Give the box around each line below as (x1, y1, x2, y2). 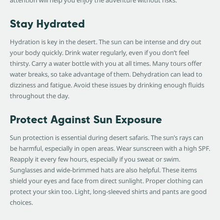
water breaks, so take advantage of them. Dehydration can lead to (10, 70, 202, 79)
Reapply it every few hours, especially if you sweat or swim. (10, 155, 180, 164)
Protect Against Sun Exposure (10, 112, 162, 127)
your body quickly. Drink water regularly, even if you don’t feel (10, 48, 189, 57)
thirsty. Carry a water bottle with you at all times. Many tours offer (10, 59, 202, 68)
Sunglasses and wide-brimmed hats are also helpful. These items (10, 165, 197, 175)
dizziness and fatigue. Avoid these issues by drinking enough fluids (10, 81, 204, 90)
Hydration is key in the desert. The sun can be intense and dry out (10, 37, 201, 47)
